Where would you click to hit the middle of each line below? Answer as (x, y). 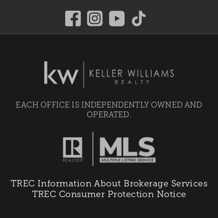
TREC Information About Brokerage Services (109, 184)
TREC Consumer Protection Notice (109, 194)
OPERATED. (109, 114)
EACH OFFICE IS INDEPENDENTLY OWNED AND (109, 105)
